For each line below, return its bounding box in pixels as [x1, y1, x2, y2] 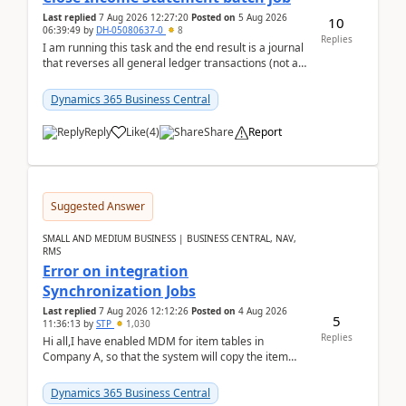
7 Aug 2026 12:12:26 [99, 304, 188, 317]
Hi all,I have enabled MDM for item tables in [43, 333, 264, 349]
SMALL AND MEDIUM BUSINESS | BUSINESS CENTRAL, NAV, [43, 232, 296, 245]
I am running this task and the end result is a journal [43, 40, 304, 55]
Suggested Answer [51, 198, 145, 214]
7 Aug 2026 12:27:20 [99, 11, 188, 24]
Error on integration [43, 261, 188, 281]
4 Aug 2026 [238, 304, 287, 317]
